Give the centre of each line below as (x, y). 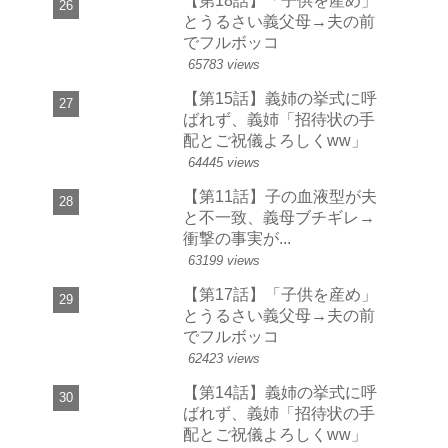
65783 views (224, 65)
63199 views (224, 261)
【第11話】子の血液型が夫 (280, 196)
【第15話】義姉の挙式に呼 (280, 98)
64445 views (224, 163)
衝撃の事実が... (237, 238)
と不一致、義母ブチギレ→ (279, 217)
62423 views (224, 359)
